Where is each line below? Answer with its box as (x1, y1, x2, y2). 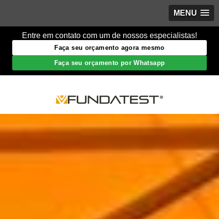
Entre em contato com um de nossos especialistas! (22, 31, 197, 40)
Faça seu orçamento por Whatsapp (54, 59, 165, 66)
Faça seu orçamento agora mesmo (54, 44, 165, 51)
